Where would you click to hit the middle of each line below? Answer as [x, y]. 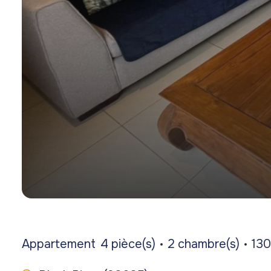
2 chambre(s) [204, 244]
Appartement [59, 244]
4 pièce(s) [128, 244]
